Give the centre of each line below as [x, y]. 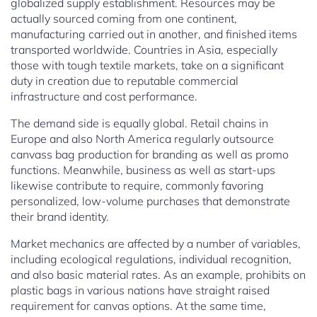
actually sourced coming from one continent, [124, 19]
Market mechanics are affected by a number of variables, [156, 244]
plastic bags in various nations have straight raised [140, 290]
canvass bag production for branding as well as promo [150, 155]
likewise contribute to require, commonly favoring [137, 186]
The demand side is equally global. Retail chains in [139, 123]
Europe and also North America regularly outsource [142, 139]
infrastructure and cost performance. [104, 97]
